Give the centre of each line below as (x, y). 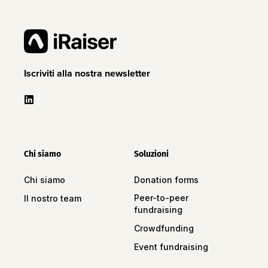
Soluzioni (151, 154)
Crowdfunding (164, 228)
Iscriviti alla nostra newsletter (87, 73)
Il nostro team (53, 198)
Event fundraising (171, 246)
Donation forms (166, 179)
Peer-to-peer (161, 197)
